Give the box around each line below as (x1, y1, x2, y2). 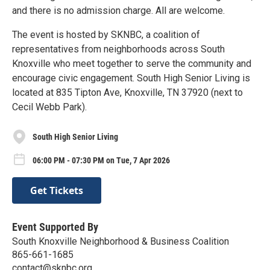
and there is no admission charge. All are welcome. (12, 5, 225, 16)
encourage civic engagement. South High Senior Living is (12, 72, 250, 84)
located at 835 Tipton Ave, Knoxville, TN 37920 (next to (12, 87, 243, 98)
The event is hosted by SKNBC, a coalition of (12, 29, 200, 40)
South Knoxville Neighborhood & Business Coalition (12, 235, 229, 247)
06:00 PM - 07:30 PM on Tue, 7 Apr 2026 (33, 155, 170, 165)
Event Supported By (12, 220, 98, 233)
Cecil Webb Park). (12, 101, 87, 113)
